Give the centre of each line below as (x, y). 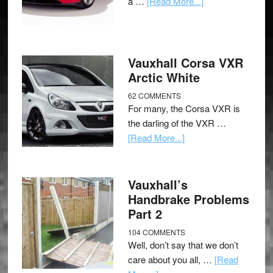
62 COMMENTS (154, 95)
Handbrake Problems (188, 199)
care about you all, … (171, 259)
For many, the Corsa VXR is (184, 108)
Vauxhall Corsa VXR (185, 62)
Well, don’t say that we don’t (183, 244)
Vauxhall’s (158, 184)
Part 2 (145, 213)
